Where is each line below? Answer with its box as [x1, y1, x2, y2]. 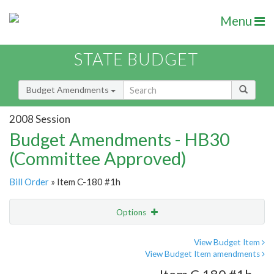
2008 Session [9, 112, 70, 125]
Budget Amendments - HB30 [9, 128, 230, 150]
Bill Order [9, 176, 49, 188]
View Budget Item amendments [145, 249, 262, 259]
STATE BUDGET [74, 49, 198, 70]
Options [116, 207, 148, 218]
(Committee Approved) [9, 147, 187, 169]
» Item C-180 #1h [49, 176, 120, 188]
